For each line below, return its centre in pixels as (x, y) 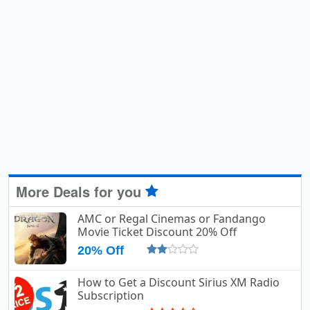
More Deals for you (81, 191)
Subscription (111, 295)
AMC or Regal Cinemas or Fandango (172, 218)
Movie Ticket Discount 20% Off (157, 231)
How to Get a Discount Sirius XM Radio (179, 282)
